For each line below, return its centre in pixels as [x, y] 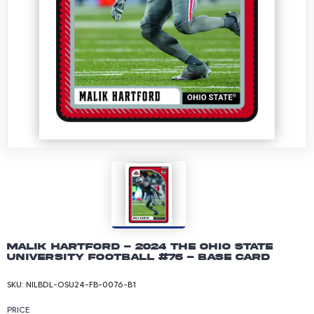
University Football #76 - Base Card [138, 257]
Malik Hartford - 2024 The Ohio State [140, 246]
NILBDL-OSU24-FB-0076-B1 [81, 285]
